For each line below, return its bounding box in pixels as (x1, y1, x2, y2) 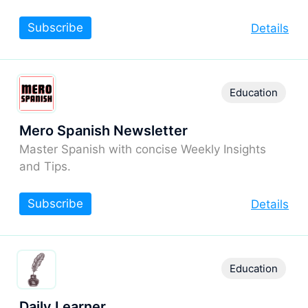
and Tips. (19, 159, 71, 173)
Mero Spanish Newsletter (19, 122, 188, 139)
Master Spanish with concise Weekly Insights (19, 142, 266, 156)
